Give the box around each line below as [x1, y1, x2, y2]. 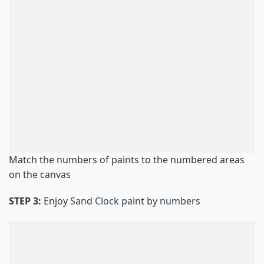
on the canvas [9, 167, 71, 181]
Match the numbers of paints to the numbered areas [9, 153, 245, 166]
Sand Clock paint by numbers [70, 194, 200, 208]
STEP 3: [9, 194, 44, 208]
